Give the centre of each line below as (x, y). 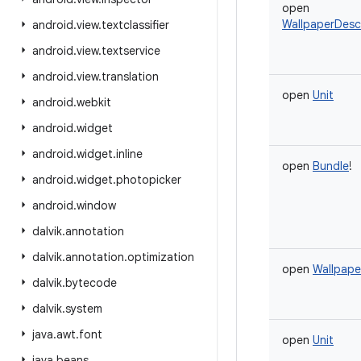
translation (130, 77)
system (84, 309)
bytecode (91, 283)
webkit (94, 102)
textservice (131, 51)
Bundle (331, 166)
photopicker (149, 180)
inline (129, 154)
